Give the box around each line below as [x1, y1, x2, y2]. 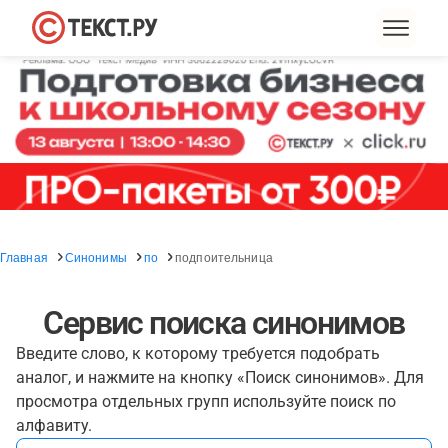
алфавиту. [16, 416, 92, 435]
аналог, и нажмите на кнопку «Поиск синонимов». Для [16, 368, 424, 387]
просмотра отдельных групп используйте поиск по [16, 392, 396, 411]
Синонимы [64, 248, 127, 265]
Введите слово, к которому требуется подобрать [16, 344, 380, 363]
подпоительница [175, 248, 273, 265]
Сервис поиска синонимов [43, 304, 405, 342]
